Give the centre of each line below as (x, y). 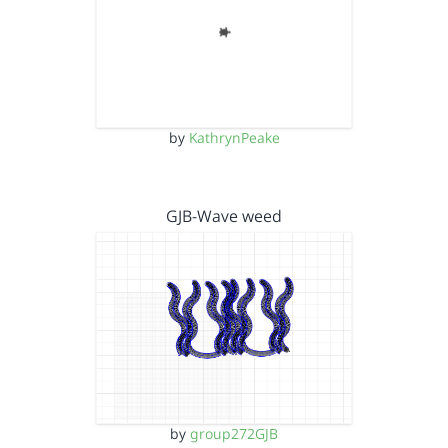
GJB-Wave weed (224, 216)
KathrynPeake (234, 137)
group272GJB (234, 434)
